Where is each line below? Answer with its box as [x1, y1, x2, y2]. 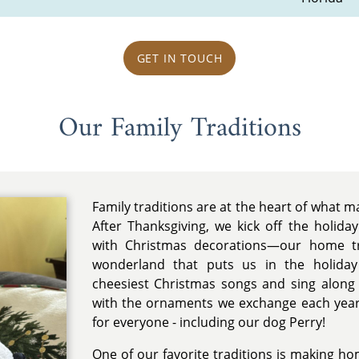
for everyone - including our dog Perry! [91, 313, 325, 332]
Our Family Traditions [58, 104, 301, 152]
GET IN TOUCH [136, 50, 223, 67]
